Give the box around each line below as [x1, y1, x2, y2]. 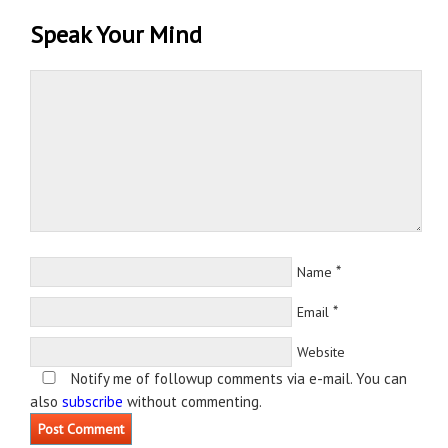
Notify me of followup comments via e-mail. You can [67, 369, 407, 389]
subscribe [62, 392, 123, 412]
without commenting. [123, 392, 262, 412]
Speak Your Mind [30, 19, 202, 51]
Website [297, 343, 345, 362]
